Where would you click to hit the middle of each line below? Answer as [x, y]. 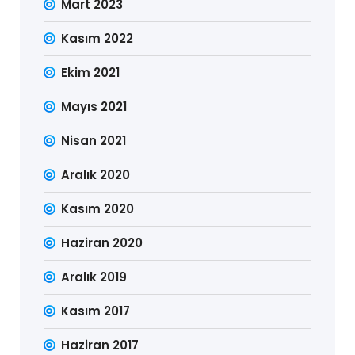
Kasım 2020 [98, 209]
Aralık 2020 [96, 175]
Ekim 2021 [91, 73]
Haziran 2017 [100, 345]
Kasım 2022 [97, 38]
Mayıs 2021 [94, 107]
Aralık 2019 [94, 277]
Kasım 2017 [96, 311]
